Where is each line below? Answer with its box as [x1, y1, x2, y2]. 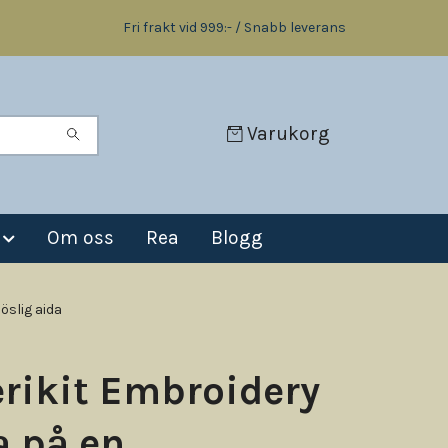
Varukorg [247, 122, 330, 145]
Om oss [47, 226, 114, 249]
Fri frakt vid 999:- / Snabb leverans [123, 19, 346, 36]
